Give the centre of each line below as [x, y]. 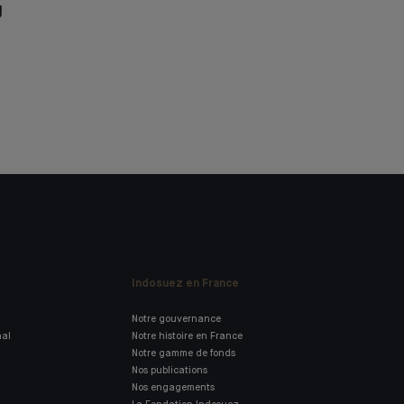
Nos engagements [173, 387]
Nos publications [170, 370]
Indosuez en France [185, 284]
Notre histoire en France [187, 336]
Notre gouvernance [176, 319]
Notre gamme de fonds [184, 353]
